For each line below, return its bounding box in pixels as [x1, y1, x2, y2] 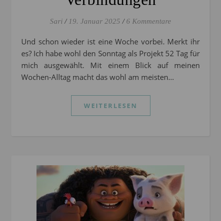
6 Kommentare [126, 17, 171, 26]
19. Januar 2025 [69, 17, 120, 26]
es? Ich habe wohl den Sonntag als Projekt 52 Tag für [21, 48, 200, 59]
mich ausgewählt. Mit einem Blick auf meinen [21, 60, 200, 71]
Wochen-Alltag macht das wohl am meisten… [21, 72, 174, 82]
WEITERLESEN [83, 101, 138, 110]
